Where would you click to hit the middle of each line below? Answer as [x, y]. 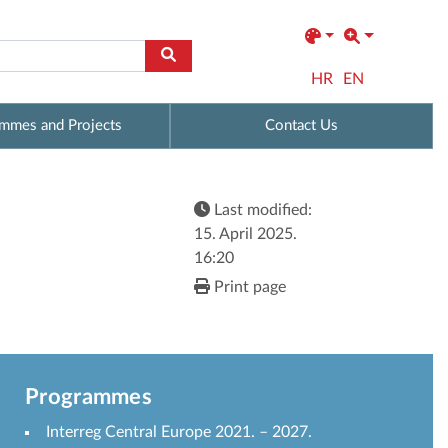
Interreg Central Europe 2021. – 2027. [179, 431]
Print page [248, 287]
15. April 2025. [245, 234]
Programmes [88, 396]
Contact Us [302, 125]
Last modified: [261, 210]
